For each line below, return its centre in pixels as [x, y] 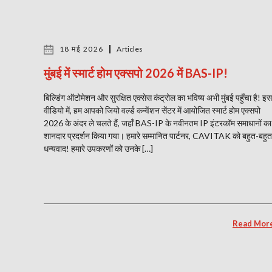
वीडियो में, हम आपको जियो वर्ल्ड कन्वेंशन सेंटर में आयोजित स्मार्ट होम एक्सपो [152, 110]
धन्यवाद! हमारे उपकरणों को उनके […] [98, 148]
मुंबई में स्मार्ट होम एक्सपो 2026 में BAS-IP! [136, 73]
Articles [130, 49]
